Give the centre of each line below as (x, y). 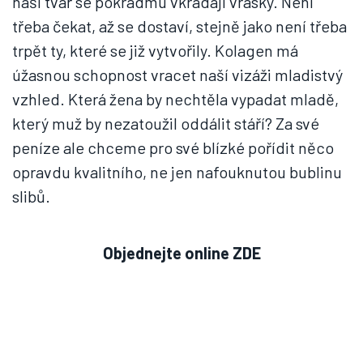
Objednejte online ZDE (181, 253)
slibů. (31, 196)
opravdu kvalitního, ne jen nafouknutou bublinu (177, 172)
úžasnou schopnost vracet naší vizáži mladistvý (177, 75)
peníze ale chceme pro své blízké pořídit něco (173, 147)
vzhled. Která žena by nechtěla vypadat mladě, (175, 99)
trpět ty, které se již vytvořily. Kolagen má (155, 50)
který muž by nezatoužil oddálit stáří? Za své (166, 123)
